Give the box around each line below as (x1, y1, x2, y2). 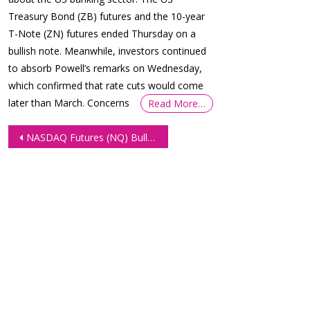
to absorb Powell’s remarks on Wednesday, (8, 61, 203, 75)
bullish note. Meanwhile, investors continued (8, 44, 207, 57)
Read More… (147, 96, 206, 110)
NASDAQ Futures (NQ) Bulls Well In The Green (26, 130, 147, 144)
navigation (8, 144, 120, 171)
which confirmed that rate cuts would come (8, 78, 204, 92)
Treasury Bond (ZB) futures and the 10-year (8, 9, 206, 23)
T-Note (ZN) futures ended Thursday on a (8, 26, 197, 40)
